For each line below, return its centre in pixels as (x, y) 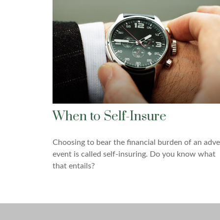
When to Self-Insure (110, 116)
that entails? (74, 166)
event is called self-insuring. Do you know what (134, 154)
